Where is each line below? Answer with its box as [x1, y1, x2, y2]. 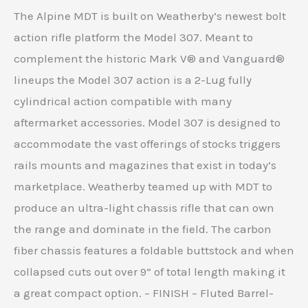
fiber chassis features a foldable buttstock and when [14, 243, 294, 258]
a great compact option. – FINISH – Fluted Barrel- [14, 286, 274, 300]
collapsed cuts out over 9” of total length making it [14, 265, 285, 279]
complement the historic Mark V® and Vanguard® [14, 52, 285, 66]
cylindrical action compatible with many [14, 94, 232, 109]
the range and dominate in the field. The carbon [14, 222, 272, 236]
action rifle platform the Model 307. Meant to [14, 30, 253, 45]
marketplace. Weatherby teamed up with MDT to [14, 179, 272, 194]
